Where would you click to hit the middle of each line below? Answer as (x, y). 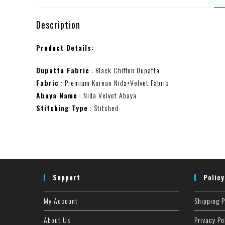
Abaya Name (57, 95)
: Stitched (103, 108)
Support (67, 177)
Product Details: (65, 47)
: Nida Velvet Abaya (107, 95)
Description (58, 25)
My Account (61, 201)
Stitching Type (62, 108)
